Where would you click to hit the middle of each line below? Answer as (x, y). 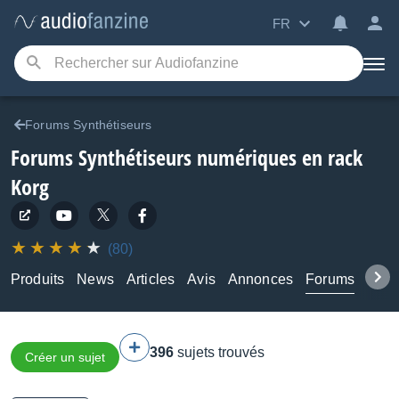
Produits (38, 279)
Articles (151, 279)
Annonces (261, 279)
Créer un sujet (65, 357)
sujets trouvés (221, 352)
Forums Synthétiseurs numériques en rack (187, 157)
